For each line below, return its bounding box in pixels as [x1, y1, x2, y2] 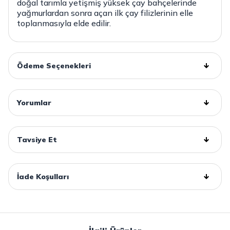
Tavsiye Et [17, 135, 57, 145]
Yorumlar [17, 98, 51, 108]
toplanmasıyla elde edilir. [17, 18, 111, 29]
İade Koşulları [17, 172, 69, 182]
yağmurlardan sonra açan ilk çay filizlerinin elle [17, 8, 193, 18]
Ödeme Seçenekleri [17, 61, 91, 71]
